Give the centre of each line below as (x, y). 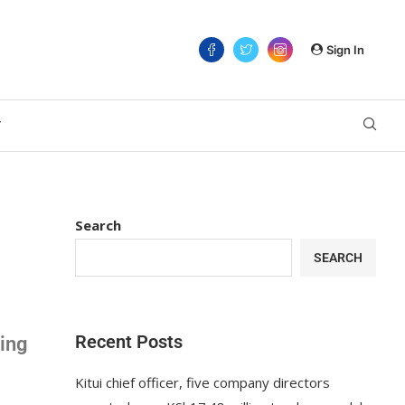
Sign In (345, 49)
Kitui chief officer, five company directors (203, 382)
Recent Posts (129, 341)
